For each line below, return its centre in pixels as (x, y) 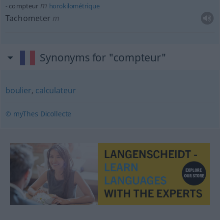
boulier (18, 90)
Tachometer (28, 18)
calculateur (56, 90)
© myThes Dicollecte (38, 114)
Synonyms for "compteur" (103, 57)
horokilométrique (73, 6)
